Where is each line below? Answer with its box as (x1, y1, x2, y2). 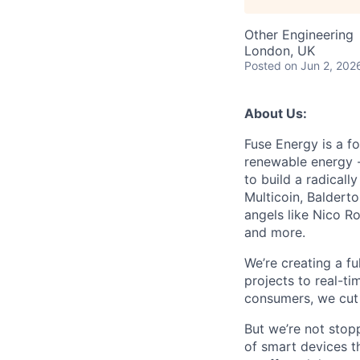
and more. (244, 224, 305, 240)
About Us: (244, 105, 307, 121)
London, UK (244, 43, 315, 59)
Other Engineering (244, 27, 354, 43)
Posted (244, 59, 281, 72)
